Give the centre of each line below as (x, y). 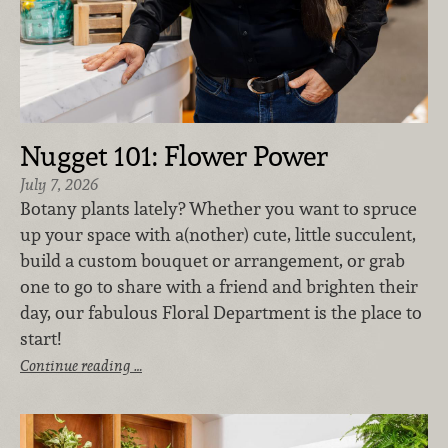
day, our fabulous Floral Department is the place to (221, 313)
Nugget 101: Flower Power (174, 156)
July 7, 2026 (59, 185)
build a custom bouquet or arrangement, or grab (212, 261)
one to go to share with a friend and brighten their (219, 287)
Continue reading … (81, 366)
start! (40, 339)
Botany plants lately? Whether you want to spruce (218, 209)
